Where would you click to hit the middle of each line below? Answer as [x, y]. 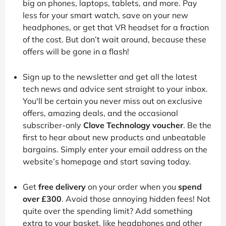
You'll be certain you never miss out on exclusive [112, 101]
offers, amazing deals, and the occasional [100, 113]
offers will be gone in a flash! [76, 51]
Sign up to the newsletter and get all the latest [110, 76]
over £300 [42, 199]
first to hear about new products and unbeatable [114, 137]
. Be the [197, 125]
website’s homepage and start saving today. [107, 161]
